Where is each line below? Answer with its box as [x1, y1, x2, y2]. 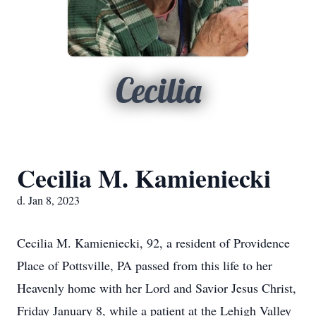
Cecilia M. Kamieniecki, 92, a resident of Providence [17, 234, 290, 251]
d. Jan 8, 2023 [17, 193, 80, 207]
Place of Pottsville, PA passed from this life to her [17, 257, 272, 274]
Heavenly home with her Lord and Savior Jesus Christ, [17, 279, 296, 296]
